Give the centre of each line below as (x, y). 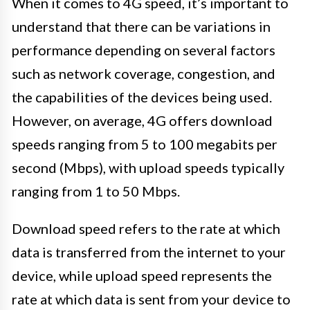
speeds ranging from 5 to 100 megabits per (145, 144)
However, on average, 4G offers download (142, 121)
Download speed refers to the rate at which (146, 229)
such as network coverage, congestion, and (144, 74)
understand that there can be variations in (141, 27)
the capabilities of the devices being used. (142, 97)
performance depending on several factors (144, 50)
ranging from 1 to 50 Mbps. (96, 191)
